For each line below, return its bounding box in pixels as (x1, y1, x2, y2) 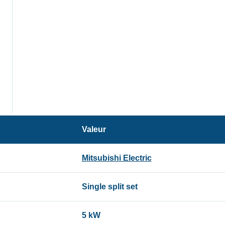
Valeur (81, 125, 106, 134)
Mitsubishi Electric (81, 154, 152, 163)
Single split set (81, 182, 138, 191)
